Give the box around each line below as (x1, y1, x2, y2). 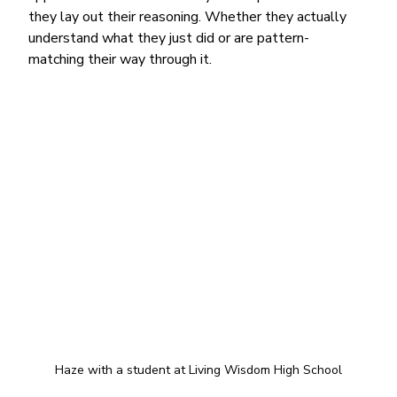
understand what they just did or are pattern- (28, 27, 310, 48)
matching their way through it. (28, 49, 213, 69)
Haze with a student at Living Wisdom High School (55, 361, 342, 378)
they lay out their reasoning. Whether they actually (28, 6, 351, 27)
